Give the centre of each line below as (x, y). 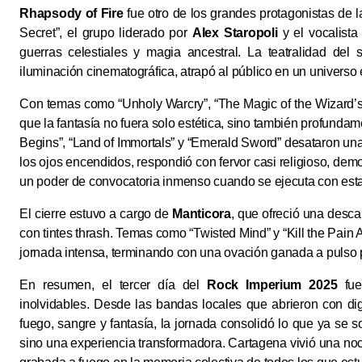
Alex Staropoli (235, 33)
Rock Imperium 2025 (272, 285)
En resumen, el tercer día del (114, 285)
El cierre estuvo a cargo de (96, 214)
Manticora (202, 214)
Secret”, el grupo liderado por (106, 33)
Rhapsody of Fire (72, 14)
